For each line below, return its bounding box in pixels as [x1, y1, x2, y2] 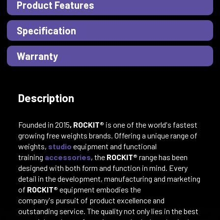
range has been [137, 152, 188, 162]
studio [48, 141, 72, 151]
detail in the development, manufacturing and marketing [18, 173, 200, 183]
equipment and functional [71, 141, 157, 151]
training [18, 152, 45, 162]
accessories [44, 152, 91, 162]
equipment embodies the [59, 184, 141, 194]
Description [18, 91, 74, 104]
